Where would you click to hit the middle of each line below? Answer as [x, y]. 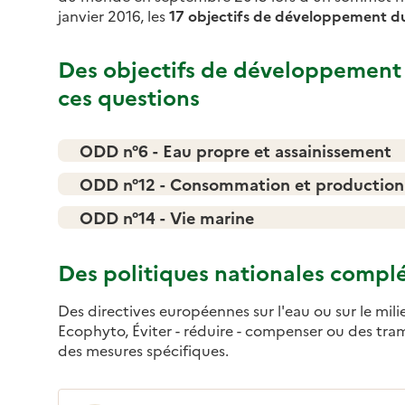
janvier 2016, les [112, 15]
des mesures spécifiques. [143, 349]
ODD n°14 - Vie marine [167, 217]
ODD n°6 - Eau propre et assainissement [235, 150]
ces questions [129, 96]
